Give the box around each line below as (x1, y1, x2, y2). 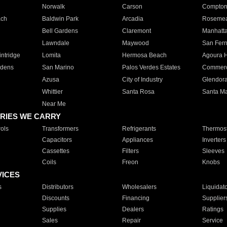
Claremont (122, 27, 151, 34)
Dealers (122, 206, 144, 213)
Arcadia (122, 15, 143, 22)
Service (202, 217, 223, 224)
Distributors (42, 183, 73, 191)
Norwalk (42, 3, 65, 10)
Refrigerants (122, 125, 156, 132)
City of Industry (122, 76, 163, 83)
